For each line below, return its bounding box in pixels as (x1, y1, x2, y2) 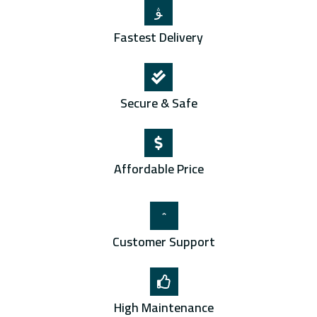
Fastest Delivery (114, 25, 203, 50)
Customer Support (113, 230, 215, 254)
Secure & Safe (120, 91, 197, 115)
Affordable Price (113, 157, 204, 181)
